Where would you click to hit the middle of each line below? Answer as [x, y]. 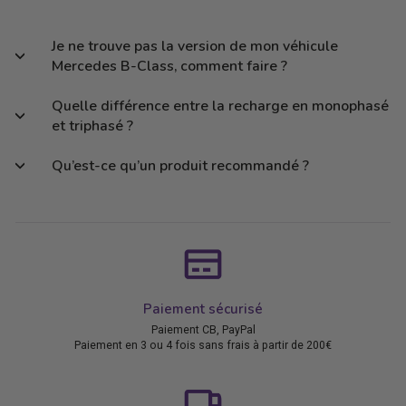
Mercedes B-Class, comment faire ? [169, 66]
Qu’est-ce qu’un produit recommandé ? [180, 165]
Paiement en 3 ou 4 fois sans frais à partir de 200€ [203, 345]
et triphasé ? [92, 126]
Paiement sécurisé [203, 309]
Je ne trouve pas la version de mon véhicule [195, 46]
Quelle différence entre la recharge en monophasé [220, 106]
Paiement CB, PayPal [203, 329]
